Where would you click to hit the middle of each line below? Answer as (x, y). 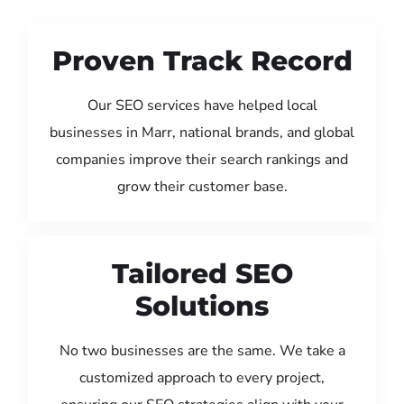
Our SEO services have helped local (202, 105)
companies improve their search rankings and (202, 159)
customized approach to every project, (202, 377)
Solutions (202, 306)
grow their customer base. (202, 186)
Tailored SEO (202, 273)
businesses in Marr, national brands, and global (202, 132)
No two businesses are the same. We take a (202, 350)
